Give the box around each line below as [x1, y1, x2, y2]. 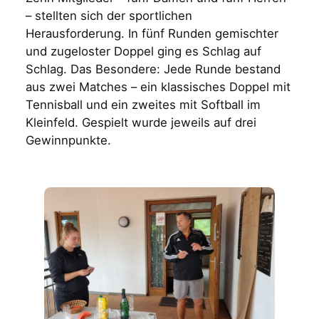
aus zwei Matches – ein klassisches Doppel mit [25, 80, 291, 95]
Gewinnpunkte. [25, 133, 111, 148]
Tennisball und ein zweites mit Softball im [25, 98, 261, 113]
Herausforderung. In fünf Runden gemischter [25, 26, 278, 41]
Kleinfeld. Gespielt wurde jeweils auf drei [25, 115, 256, 130]
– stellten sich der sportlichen [25, 9, 192, 23]
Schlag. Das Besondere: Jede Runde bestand [25, 62, 281, 77]
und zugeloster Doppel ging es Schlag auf [25, 44, 261, 59]
